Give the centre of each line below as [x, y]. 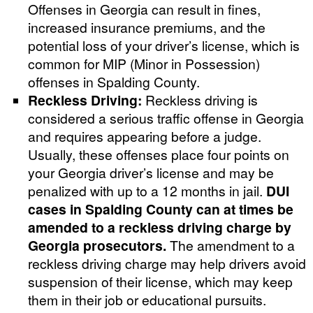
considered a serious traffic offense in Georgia [166, 117]
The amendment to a [231, 245]
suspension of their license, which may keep [160, 281]
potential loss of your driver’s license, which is [164, 45]
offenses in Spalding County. [114, 81]
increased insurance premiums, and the [147, 27]
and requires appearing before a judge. [145, 136]
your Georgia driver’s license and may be [151, 172]
